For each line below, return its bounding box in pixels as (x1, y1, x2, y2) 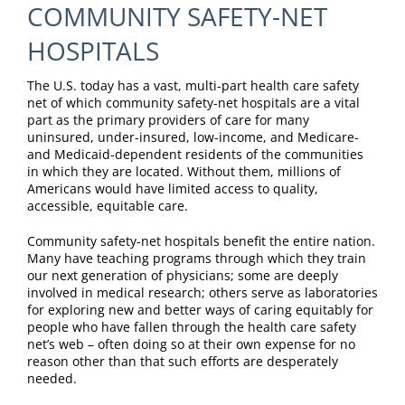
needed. (26, 370, 77, 388)
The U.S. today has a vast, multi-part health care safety (26, 77, 359, 95)
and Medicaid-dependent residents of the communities (26, 146, 363, 164)
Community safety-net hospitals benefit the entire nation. (26, 232, 375, 250)
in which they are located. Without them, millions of (26, 163, 341, 181)
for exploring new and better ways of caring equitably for (26, 301, 373, 319)
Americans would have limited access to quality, (26, 180, 318, 198)
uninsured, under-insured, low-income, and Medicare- (26, 128, 359, 146)
